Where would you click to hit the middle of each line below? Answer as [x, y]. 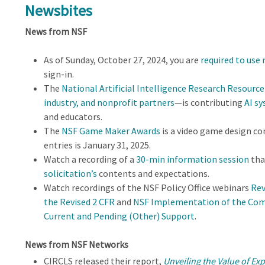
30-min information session [192, 159]
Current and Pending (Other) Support [119, 216]
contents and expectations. [153, 174]
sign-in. [59, 74]
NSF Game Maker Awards [111, 131]
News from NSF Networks [76, 245]
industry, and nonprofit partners [109, 103]
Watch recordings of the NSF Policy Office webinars [147, 188]
